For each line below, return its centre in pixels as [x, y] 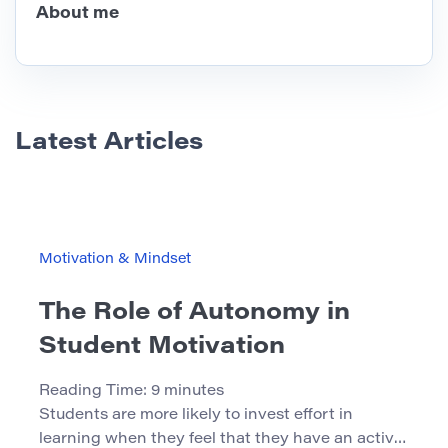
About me [77, 14]
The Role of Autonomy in [194, 313]
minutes [194, 392]
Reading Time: [95, 392]
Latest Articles [109, 143]
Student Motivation [162, 347]
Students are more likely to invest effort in [196, 416]
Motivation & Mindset [115, 260]
